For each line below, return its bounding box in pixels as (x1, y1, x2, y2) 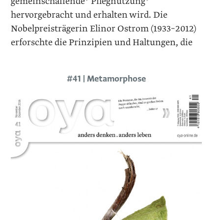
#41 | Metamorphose (67, 73, 146, 84)
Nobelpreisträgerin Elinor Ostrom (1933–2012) (11, 22, 197, 35)
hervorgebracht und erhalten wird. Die (11, 8, 168, 21)
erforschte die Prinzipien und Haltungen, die (11, 36, 193, 49)
